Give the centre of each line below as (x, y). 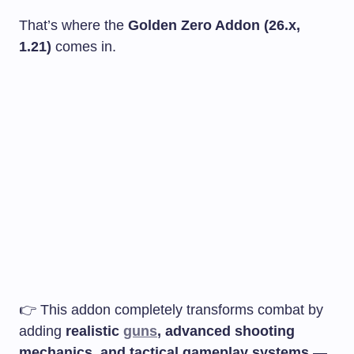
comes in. (84, 46)
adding (42, 331)
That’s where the (73, 25)
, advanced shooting (226, 331)
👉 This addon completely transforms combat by (171, 309)
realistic (94, 331)
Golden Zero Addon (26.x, (214, 25)
